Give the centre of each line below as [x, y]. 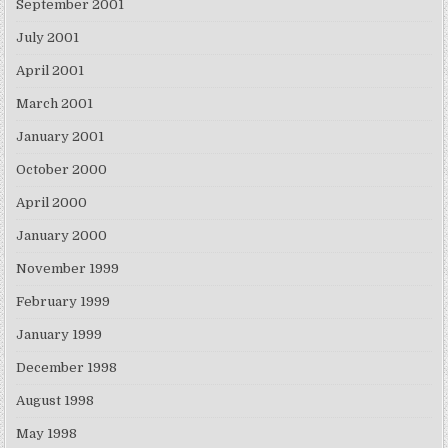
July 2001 [48, 38]
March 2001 [55, 104]
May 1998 [47, 434]
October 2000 [62, 170]
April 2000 [52, 203]
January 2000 [62, 236]
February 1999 [63, 302]
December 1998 [67, 368]
